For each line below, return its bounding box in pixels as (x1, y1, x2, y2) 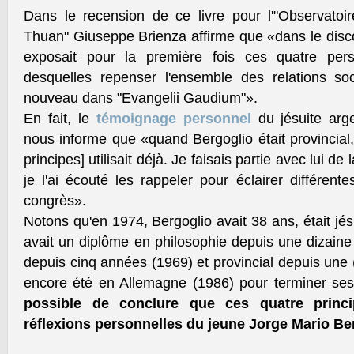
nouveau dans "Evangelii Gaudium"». (24, 90, 258, 106)
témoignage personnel (96, 111, 251, 126)
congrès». (24, 193, 86, 209)
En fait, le (24, 111, 96, 126)
